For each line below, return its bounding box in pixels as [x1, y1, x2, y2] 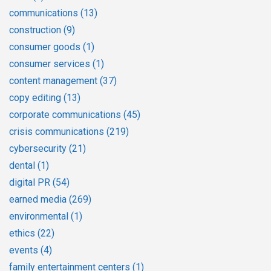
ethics [9, 227, 38, 239]
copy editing [9, 91, 64, 103]
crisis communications [9, 125, 106, 137]
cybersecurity [9, 142, 69, 154]
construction [9, 24, 64, 36]
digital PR [9, 176, 53, 188]
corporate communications [9, 108, 123, 120]
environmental [9, 210, 71, 222]
